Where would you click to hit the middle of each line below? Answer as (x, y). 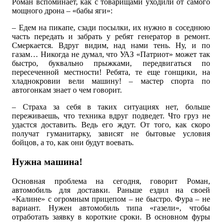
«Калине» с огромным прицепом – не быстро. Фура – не (111, 199)
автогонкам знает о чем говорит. (67, 90)
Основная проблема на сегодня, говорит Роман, (111, 181)
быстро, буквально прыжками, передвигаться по (111, 63)
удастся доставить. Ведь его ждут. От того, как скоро (111, 125)
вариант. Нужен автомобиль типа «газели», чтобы (111, 208)
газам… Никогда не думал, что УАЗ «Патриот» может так (111, 55)
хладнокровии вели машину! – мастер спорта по (111, 81)
